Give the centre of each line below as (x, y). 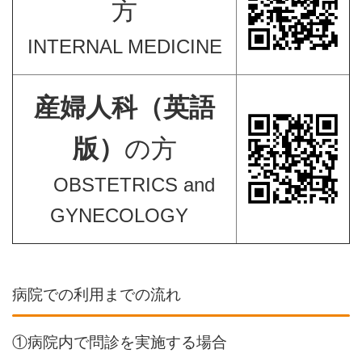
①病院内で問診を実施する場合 (120, 343)
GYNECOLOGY (119, 215)
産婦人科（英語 (124, 107)
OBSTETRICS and (124, 185)
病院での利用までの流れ (97, 295)
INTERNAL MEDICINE (124, 46)
